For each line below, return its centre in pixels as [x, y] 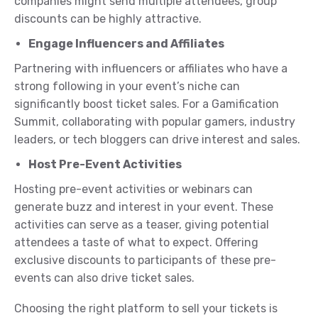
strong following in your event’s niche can [127, 87]
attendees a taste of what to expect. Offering [136, 243]
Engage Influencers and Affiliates [126, 44]
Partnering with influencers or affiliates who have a [151, 69]
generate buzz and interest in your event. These [144, 207]
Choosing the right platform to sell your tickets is [146, 309]
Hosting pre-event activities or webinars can [133, 190]
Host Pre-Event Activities [105, 165]
